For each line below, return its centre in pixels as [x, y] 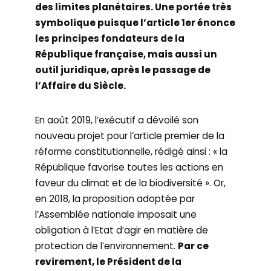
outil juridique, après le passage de [123, 70]
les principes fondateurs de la [110, 38]
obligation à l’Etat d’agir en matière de [122, 230]
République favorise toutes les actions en [129, 167]
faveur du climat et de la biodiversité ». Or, [131, 183]
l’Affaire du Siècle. [81, 86]
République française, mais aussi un [126, 54]
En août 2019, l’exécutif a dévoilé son [117, 120]
